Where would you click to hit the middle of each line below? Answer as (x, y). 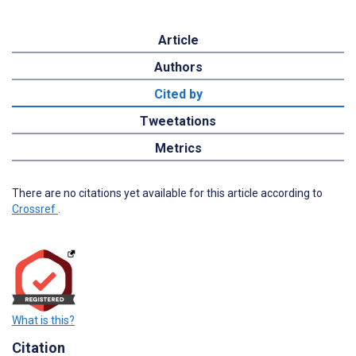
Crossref (35, 209)
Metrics (178, 148)
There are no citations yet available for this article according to (167, 193)
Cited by (178, 94)
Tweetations (178, 121)
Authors (178, 67)
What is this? (43, 321)
